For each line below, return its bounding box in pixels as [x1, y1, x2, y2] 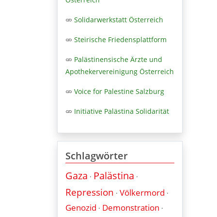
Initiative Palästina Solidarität [74, 106, 169, 116]
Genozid [65, 201, 96, 213]
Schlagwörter [65, 149, 128, 162]
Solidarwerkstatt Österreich [74, 15, 163, 24]
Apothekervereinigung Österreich [65, 66, 174, 76]
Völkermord [120, 186, 165, 198]
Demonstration [102, 201, 159, 213]
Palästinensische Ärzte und [74, 54, 162, 64]
